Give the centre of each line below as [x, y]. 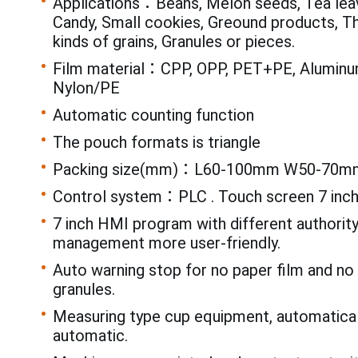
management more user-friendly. [167, 243]
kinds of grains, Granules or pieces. [174, 42]
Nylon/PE [86, 88]
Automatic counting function [153, 115]
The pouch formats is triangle [157, 143]
